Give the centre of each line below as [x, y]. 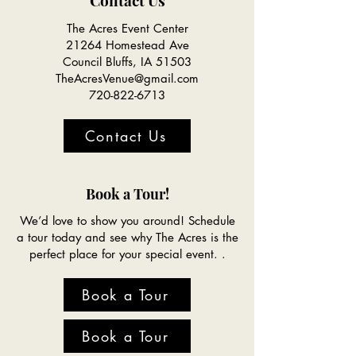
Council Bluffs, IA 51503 [127, 62]
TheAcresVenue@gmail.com [127, 78]
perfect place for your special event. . [127, 254]
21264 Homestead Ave [127, 45]
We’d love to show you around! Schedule [127, 221]
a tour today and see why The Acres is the [127, 237]
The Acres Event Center [127, 28]
